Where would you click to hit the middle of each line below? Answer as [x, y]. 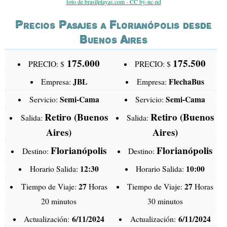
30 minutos [165, 201]
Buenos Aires [113, 40]
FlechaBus [186, 82]
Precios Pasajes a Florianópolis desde [113, 25]
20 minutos [59, 201]
